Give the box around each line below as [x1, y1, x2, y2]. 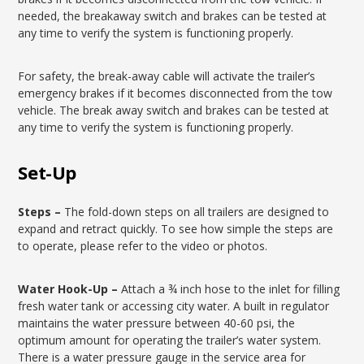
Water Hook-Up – [18, 281, 122, 297]
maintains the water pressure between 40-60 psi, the [18, 315, 296, 331]
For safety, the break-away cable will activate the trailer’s [18, 68, 316, 84]
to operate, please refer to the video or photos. [18, 238, 268, 253]
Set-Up [18, 160, 76, 184]
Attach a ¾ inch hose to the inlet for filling [121, 281, 340, 297]
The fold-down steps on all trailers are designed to [64, 204, 330, 219]
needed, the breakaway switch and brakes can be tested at [18, 8, 327, 24]
